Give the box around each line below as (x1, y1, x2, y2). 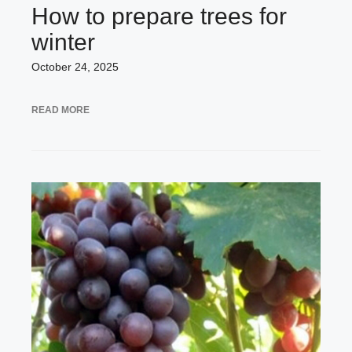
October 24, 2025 (31, 60, 119, 73)
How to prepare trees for (31, 2, 287, 29)
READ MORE (31, 104, 90, 115)
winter (31, 28, 95, 55)
